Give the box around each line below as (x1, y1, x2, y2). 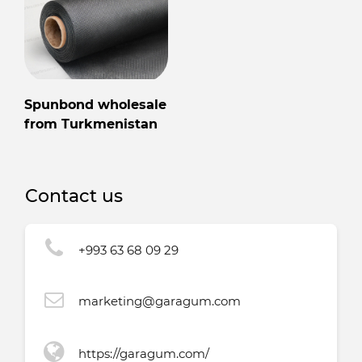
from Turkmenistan (24, 116, 158, 133)
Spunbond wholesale (24, 97, 166, 113)
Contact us (25, 185, 123, 208)
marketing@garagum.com (78, 293, 241, 309)
